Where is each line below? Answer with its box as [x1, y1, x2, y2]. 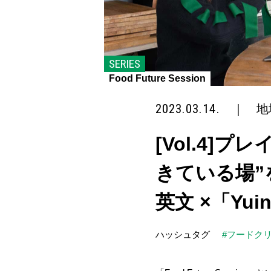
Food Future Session [109, 73, 206, 83]
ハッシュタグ [155, 229, 210, 240]
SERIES [109, 57, 140, 71]
